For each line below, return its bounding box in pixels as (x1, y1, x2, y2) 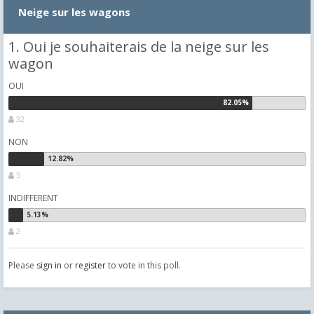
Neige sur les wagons (18, 4, 136, 19)
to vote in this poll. (106, 259, 181, 271)
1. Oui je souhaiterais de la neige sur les (8, 36, 269, 56)
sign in (36, 259, 62, 271)
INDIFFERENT (8, 191, 58, 204)
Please (8, 259, 36, 271)
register (75, 259, 106, 271)
